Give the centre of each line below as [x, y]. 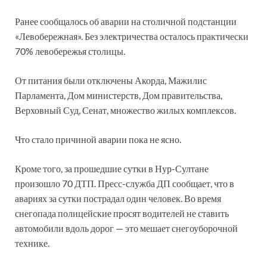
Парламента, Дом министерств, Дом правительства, [119, 95]
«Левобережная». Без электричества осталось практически [132, 36]
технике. [32, 243]
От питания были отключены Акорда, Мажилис [111, 80]
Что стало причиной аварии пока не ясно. [98, 139]
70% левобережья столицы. [70, 51]
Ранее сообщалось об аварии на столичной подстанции [126, 21]
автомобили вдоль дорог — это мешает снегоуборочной [126, 228]
